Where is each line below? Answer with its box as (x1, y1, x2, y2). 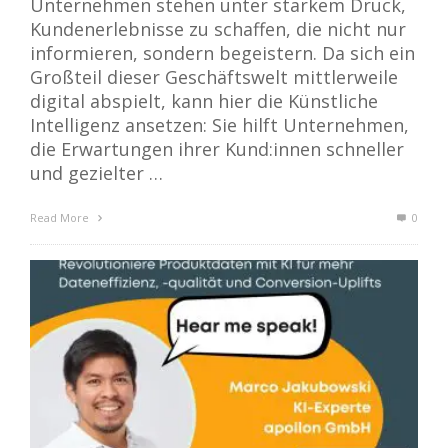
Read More (30, 210, 92, 226)
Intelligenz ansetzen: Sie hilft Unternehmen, (30, 113, 409, 138)
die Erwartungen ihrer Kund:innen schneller (30, 137, 404, 162)
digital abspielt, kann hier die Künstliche (30, 89, 378, 114)
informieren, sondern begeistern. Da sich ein (30, 41, 415, 66)
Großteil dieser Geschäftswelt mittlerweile (30, 65, 398, 90)
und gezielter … (30, 161, 163, 186)
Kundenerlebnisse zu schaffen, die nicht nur (30, 17, 406, 42)
